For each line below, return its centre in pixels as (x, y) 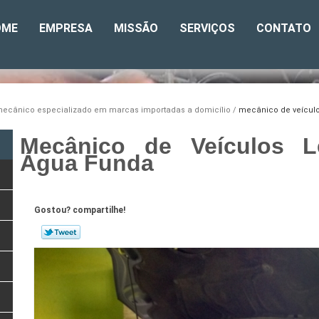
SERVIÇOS (207, 28)
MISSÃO (136, 28)
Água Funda (87, 163)
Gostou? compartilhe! (79, 210)
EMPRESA (66, 28)
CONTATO (284, 28)
